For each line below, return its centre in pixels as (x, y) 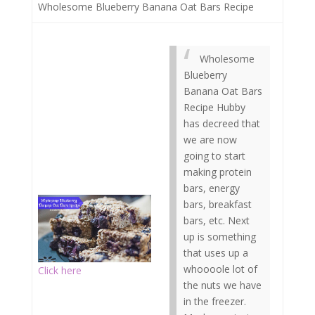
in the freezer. (215, 301)
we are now (210, 140)
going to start (214, 156)
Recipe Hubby (214, 107)
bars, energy (212, 188)
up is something (220, 237)
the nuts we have (223, 285)
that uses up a (216, 253)
